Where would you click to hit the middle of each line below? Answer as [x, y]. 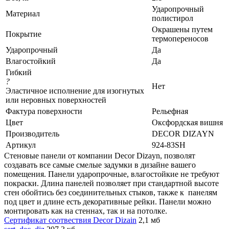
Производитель [32, 133]
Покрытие [24, 34]
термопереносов [180, 38]
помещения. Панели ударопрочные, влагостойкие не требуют [112, 174]
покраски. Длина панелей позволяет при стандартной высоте [111, 183]
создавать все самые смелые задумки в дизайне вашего [100, 165]
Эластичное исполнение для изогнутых [75, 90]
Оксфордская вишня [187, 122]
